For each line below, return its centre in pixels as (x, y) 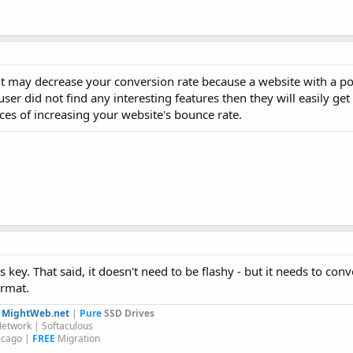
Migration (78, 338)
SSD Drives (129, 313)
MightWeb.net (35, 313)
